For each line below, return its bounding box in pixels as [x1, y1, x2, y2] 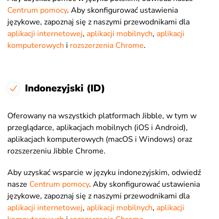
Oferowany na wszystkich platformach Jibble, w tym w [7, 110, 197, 121]
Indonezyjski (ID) [25, 82, 105, 95]
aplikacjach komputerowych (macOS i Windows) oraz [7, 134, 192, 145]
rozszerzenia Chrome [70, 40, 144, 51]
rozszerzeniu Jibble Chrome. [7, 146, 106, 156]
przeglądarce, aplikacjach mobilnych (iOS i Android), [7, 122, 188, 133]
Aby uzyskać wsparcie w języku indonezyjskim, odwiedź [7, 167, 201, 178]
